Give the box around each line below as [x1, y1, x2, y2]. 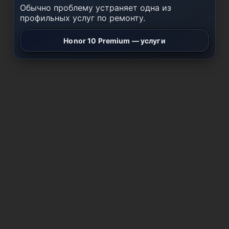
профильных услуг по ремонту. [20, 13, 145, 23]
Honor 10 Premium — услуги [63, 36, 166, 45]
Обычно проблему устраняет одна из [20, 3, 171, 13]
